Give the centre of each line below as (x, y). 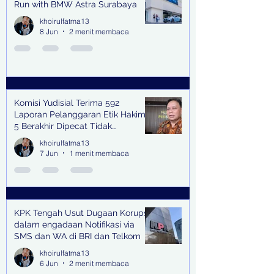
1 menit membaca (99, 153)
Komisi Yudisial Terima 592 (67, 102)
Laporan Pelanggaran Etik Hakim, (81, 114)
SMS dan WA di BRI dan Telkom (77, 236)
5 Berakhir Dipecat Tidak (63, 126)
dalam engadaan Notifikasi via (74, 224)
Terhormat (35, 137)
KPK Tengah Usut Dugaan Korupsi (82, 213)
